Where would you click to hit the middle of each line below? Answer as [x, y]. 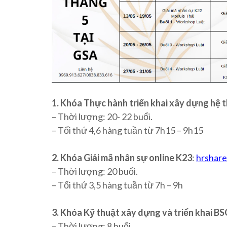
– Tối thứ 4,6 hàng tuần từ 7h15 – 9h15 [127, 130]
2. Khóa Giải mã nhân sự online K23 [122, 157]
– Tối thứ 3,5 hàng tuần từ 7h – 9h [117, 185]
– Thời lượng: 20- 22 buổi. [102, 116]
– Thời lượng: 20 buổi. [95, 171]
